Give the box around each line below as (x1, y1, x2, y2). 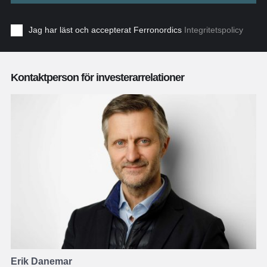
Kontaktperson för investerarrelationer (11, 71, 184, 83)
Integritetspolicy (184, 24, 243, 35)
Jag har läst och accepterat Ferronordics (29, 24, 184, 35)
